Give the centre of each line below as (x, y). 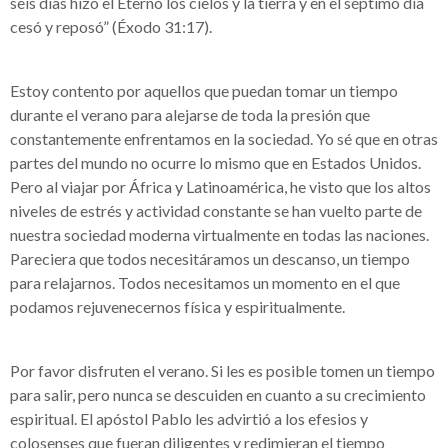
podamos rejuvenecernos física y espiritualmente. (177, 306)
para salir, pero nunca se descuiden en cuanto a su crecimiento (218, 394)
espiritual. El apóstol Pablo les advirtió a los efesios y (189, 418)
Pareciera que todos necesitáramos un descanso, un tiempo (210, 258)
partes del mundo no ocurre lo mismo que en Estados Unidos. (215, 162)
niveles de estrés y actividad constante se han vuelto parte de (216, 210)
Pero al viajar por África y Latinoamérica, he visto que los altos (220, 186)
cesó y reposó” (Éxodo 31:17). (111, 26)
